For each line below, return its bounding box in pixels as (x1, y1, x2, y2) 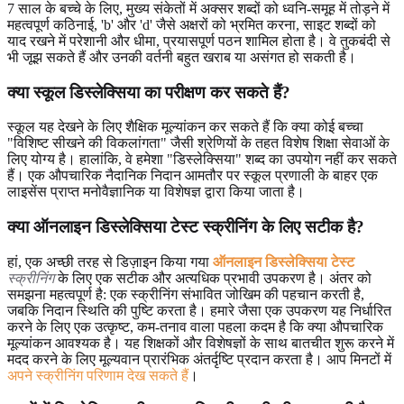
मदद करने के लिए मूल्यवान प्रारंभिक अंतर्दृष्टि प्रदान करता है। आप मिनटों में (7, 351, 391, 367)
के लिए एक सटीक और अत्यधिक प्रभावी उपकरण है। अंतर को (54, 270, 372, 286)
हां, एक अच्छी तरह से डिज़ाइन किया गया (7, 253, 213, 270)
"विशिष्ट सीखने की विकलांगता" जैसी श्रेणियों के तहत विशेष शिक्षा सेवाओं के (7, 135, 390, 151)
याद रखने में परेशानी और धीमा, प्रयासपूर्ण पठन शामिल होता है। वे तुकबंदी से (7, 32, 390, 49)
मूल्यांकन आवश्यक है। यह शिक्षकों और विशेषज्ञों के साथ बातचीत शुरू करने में (7, 335, 394, 351)
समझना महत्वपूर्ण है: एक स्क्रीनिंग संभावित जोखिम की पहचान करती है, (7, 286, 364, 302)
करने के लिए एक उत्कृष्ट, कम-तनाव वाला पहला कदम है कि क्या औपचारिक (7, 318, 383, 335)
